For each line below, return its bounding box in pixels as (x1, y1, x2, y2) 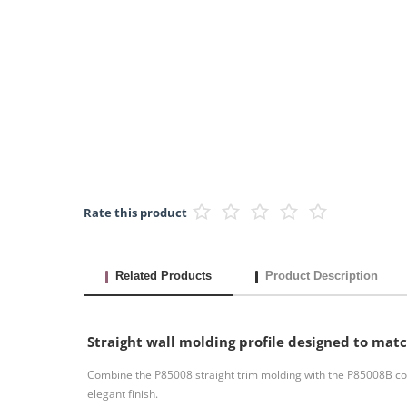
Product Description (265, 269, 378, 283)
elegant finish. (87, 386, 158, 402)
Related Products (115, 269, 212, 283)
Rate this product (84, 204, 187, 222)
